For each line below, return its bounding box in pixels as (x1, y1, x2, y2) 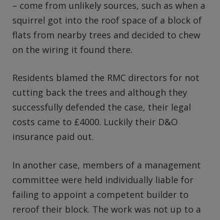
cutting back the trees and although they (12, 86, 187, 99)
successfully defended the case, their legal (12, 101, 191, 113)
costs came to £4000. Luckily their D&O (12, 116, 178, 128)
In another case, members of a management (12, 159, 201, 171)
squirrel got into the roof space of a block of (12, 14, 202, 26)
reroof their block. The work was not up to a (12, 203, 201, 216)
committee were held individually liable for (12, 174, 193, 186)
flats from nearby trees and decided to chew (12, 28, 200, 41)
